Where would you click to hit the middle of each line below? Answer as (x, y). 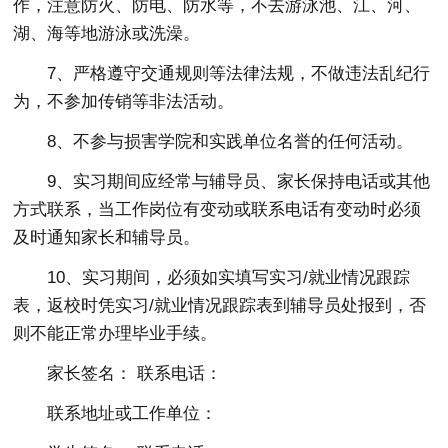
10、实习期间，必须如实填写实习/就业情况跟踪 (229, 277)
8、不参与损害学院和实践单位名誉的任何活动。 (230, 141)
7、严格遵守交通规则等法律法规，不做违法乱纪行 (239, 73)
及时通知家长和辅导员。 (107, 237)
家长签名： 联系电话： (135, 373)
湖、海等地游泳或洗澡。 (107, 33)
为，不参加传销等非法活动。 (124, 101)
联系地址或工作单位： (132, 413)
